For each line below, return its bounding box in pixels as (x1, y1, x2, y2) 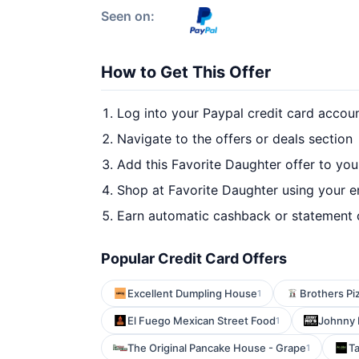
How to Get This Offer (101, 63, 271, 82)
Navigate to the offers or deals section (117, 131, 353, 147)
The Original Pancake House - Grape (127, 341, 306, 354)
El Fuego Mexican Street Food (127, 314, 276, 327)
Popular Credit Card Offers (101, 250, 287, 267)
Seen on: (101, 8, 155, 24)
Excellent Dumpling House (127, 287, 257, 300)
